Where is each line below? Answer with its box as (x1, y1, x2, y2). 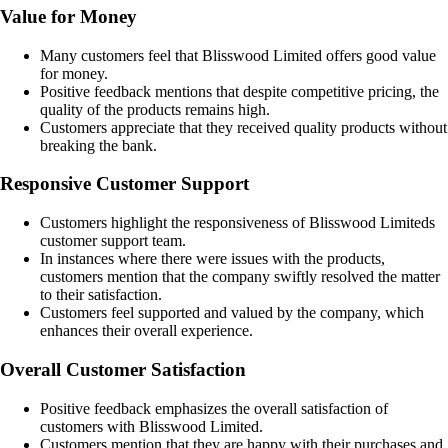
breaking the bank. (40, 136, 157, 154)
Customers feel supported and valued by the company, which (40, 304, 424, 322)
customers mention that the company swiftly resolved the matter (40, 268, 440, 286)
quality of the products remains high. (40, 100, 270, 118)
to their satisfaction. (40, 286, 162, 304)
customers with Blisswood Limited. (40, 417, 263, 435)
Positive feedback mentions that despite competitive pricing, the (40, 82, 439, 100)
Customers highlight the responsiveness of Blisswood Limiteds (40, 214, 435, 232)
